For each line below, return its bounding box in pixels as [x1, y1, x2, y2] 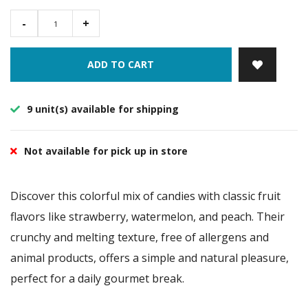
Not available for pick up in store [24, 144, 188, 158]
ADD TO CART [87, 58, 155, 71]
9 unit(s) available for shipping [24, 102, 179, 116]
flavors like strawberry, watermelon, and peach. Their [10, 209, 285, 225]
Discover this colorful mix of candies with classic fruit [10, 188, 280, 204]
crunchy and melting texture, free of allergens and [10, 230, 269, 245]
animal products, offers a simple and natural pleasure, [10, 250, 289, 266]
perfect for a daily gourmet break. [10, 271, 195, 287]
